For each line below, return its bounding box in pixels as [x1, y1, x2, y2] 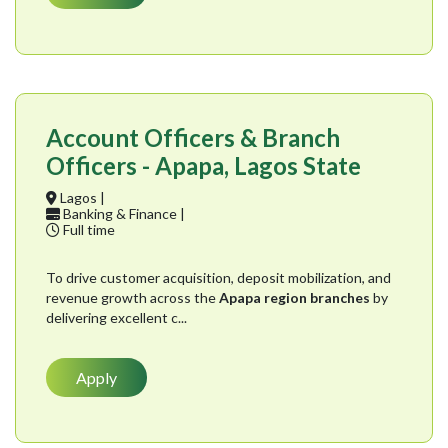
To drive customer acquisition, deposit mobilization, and [46, 269, 391, 287]
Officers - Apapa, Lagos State [46, 151, 361, 181]
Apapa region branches [219, 289, 370, 307]
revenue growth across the [46, 289, 219, 307]
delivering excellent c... [46, 309, 187, 327]
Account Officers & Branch [46, 123, 340, 153]
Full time [60, 221, 115, 239]
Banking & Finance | [60, 205, 185, 223]
